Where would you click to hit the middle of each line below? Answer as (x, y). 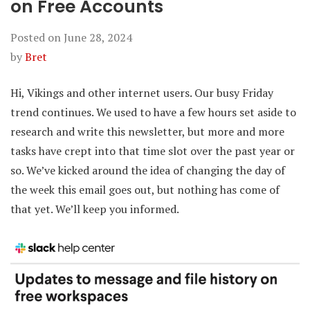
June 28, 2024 (98, 38)
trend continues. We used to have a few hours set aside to (153, 112)
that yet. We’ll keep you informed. (95, 209)
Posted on (37, 38)
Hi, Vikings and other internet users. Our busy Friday (142, 93)
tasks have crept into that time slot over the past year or (153, 151)
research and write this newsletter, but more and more (147, 132)
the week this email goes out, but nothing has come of (145, 190)
